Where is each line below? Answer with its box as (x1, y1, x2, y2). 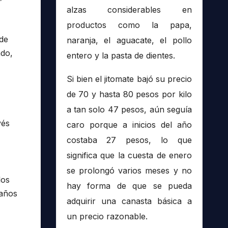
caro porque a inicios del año (66, 120, 192, 130)
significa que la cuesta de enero (66, 150, 192, 161)
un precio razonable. (66, 211, 148, 222)
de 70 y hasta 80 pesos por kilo (66, 89, 192, 100)
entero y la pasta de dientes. (66, 50, 175, 61)
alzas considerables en (66, 5, 192, 15)
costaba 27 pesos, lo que (66, 135, 192, 146)
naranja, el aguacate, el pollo (66, 35, 192, 46)
